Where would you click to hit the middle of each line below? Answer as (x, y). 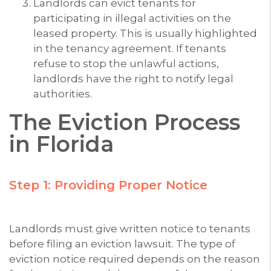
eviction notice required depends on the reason (135, 259)
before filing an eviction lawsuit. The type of (122, 243)
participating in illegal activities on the (132, 18)
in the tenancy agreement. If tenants (130, 48)
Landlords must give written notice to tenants (130, 228)
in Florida (61, 144)
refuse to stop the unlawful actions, (126, 63)
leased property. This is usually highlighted (145, 33)
